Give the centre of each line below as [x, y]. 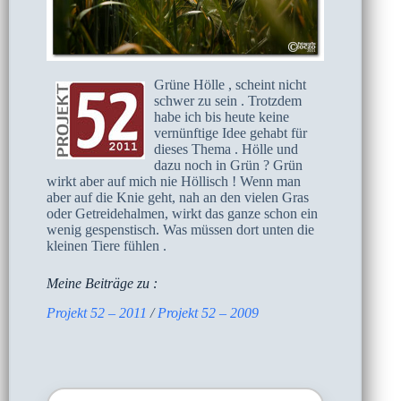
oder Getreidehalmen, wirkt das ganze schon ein [182, 213]
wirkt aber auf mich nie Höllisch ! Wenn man [174, 181]
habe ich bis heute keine [222, 116]
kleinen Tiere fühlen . [107, 245]
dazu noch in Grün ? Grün [228, 165]
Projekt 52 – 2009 [208, 312]
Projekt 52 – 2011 [97, 312]
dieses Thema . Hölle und [226, 149]
